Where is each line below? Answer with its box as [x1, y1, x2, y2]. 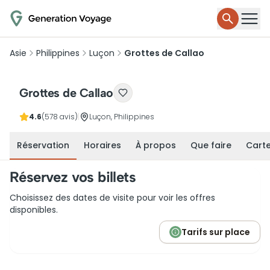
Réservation [17, 139, 69, 151]
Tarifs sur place [181, 226, 250, 238]
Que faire [190, 139, 231, 151]
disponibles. [10, 204, 58, 216]
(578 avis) [42, 111, 78, 122]
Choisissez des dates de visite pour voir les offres [10, 192, 215, 204]
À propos [136, 139, 176, 151]
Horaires [84, 139, 121, 151]
